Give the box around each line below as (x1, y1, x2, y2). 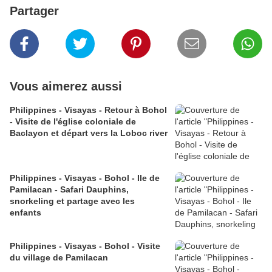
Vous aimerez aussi (10, 80, 122, 93)
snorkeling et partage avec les (10, 196, 135, 206)
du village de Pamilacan (10, 253, 108, 263)
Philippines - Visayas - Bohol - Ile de (10, 173, 160, 183)
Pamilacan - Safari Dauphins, (10, 185, 129, 195)
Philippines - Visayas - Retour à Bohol (10, 105, 167, 115)
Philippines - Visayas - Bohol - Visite (10, 241, 160, 251)
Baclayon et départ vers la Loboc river (10, 128, 168, 138)
